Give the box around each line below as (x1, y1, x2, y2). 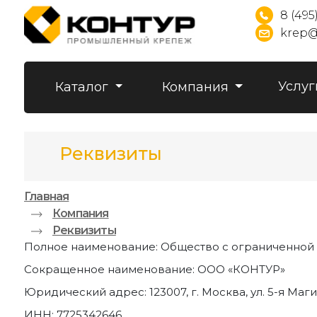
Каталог (55, 79, 112, 95)
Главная (24, 190, 69, 203)
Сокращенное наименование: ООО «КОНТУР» (24, 263, 285, 276)
